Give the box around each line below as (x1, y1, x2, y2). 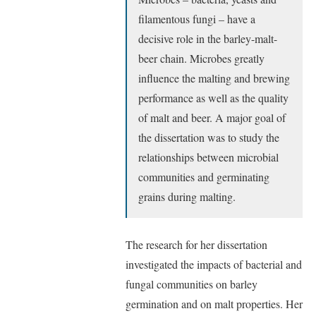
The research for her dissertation (126, 237, 267, 252)
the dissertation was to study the (138, 130, 279, 145)
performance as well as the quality (138, 90, 288, 105)
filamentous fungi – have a (138, 11, 255, 26)
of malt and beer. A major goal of (138, 110, 286, 125)
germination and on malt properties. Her (126, 296, 303, 311)
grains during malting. (138, 189, 236, 204)
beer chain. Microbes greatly (138, 51, 265, 66)
